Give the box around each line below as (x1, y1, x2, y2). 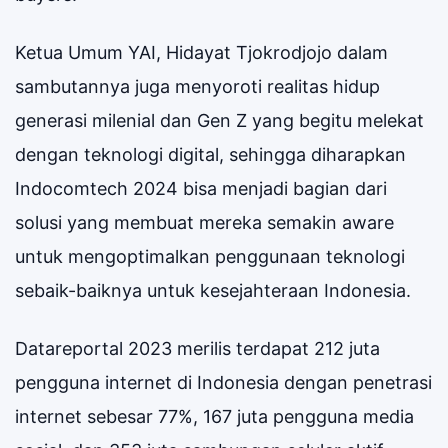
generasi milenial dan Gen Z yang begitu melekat (15, 109, 424, 131)
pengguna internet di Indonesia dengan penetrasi (15, 371, 432, 393)
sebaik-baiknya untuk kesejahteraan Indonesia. (15, 279, 411, 301)
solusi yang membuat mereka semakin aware (15, 211, 394, 233)
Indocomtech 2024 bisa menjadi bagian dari (15, 177, 387, 199)
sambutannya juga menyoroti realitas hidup (15, 75, 380, 97)
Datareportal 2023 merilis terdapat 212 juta (15, 337, 380, 359)
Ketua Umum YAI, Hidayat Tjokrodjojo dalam (15, 41, 388, 63)
